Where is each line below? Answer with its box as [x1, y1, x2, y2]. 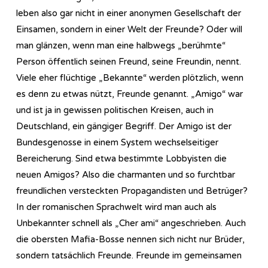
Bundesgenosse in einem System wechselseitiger [16, 136, 218, 148]
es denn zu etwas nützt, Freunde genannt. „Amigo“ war [16, 88, 243, 99]
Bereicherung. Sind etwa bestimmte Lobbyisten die [16, 153, 227, 164]
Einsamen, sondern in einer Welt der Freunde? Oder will [16, 23, 242, 35]
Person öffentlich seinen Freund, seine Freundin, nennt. [16, 56, 241, 67]
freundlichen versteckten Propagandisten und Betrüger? [16, 185, 248, 196]
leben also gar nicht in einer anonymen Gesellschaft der [16, 7, 241, 19]
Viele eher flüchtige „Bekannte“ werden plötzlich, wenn [16, 72, 243, 83]
